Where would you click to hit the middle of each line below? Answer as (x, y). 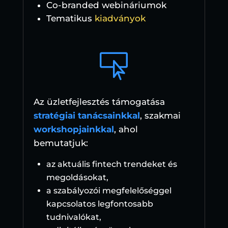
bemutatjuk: (61, 143)
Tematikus (70, 19)
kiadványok (120, 19)
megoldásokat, (77, 178)
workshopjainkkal (74, 130)
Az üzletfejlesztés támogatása (99, 102)
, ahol (126, 130)
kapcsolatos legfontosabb (99, 204)
